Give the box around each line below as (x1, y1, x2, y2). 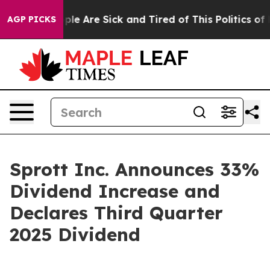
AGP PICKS (7, 14, 56, 25)
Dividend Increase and (10, 180, 220, 202)
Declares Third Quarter (10, 201, 223, 224)
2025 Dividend (10, 223, 140, 246)
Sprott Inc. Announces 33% (10, 158, 259, 181)
